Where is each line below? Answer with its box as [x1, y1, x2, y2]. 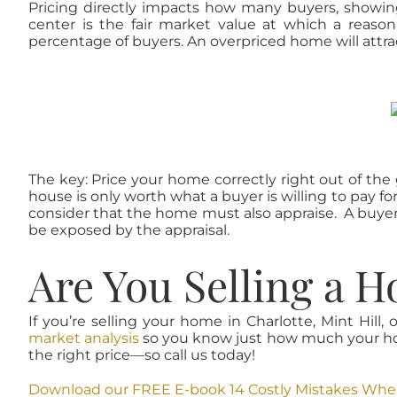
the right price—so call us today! [27, 346, 255, 364]
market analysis [27, 330, 140, 347]
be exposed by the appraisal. [27, 222, 230, 239]
